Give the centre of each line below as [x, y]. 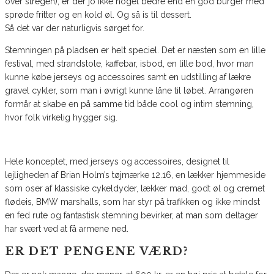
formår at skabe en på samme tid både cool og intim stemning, [129, 104]
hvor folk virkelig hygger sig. [61, 118]
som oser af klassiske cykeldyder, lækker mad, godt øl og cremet [135, 189]
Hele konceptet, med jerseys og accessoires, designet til [117, 162]
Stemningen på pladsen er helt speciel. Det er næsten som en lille [135, 50]
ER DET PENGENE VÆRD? [97, 252]
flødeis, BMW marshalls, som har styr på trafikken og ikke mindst [132, 202]
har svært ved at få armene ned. [67, 229]
